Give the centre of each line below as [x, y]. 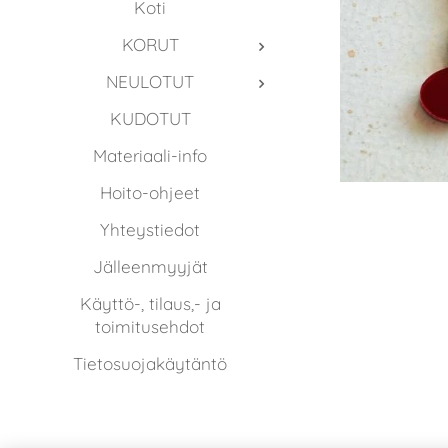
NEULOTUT [150, 81]
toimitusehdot [150, 326]
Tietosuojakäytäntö [150, 363]
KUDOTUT [150, 118]
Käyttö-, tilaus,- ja [150, 303]
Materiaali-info [150, 155]
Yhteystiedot [150, 229]
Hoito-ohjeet [150, 192]
